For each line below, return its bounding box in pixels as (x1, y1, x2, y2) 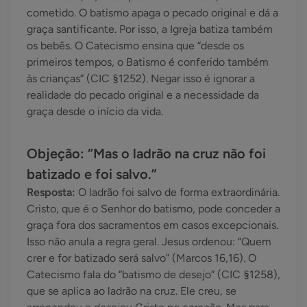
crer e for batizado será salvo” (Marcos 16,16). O (27, 251, 256, 265)
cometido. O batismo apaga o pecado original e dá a (27, 6, 278, 20)
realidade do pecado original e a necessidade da (27, 88, 259, 102)
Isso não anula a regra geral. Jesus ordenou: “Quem (27, 235, 271, 249)
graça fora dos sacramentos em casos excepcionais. (27, 219, 278, 232)
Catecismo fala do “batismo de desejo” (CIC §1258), (27, 268, 280, 282)
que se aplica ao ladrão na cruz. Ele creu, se (27, 284, 236, 298)
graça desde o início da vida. (27, 105, 163, 119)
